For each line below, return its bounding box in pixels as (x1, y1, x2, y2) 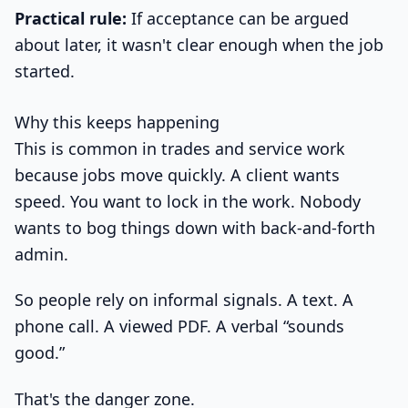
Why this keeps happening (15, 110, 219, 133)
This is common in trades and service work (15, 137, 345, 159)
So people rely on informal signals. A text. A (15, 289, 353, 311)
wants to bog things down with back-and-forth (15, 216, 375, 239)
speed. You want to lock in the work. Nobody (15, 189, 361, 212)
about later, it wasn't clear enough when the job (15, 33, 383, 56)
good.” (15, 342, 65, 364)
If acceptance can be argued (127, 6, 349, 29)
